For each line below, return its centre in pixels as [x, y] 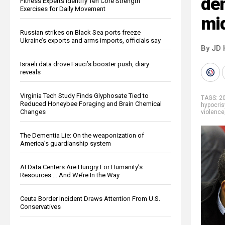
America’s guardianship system [66, 143]
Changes [33, 111]
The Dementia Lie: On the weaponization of [82, 135]
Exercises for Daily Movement [63, 9]
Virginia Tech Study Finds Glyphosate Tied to [84, 95]
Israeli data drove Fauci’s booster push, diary [85, 64]
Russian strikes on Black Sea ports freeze [80, 32]
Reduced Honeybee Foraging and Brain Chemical [91, 103]
